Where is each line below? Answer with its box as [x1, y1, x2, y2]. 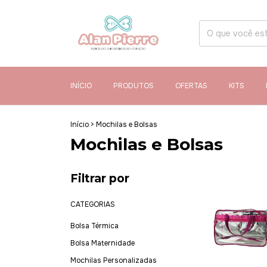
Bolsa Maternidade [70, 238, 135, 248]
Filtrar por [70, 172, 129, 185]
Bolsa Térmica [70, 221, 119, 231]
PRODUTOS [113, 81, 154, 91]
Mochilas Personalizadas [70, 256, 157, 265]
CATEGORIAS [70, 200, 115, 209]
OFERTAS [175, 81, 207, 91]
